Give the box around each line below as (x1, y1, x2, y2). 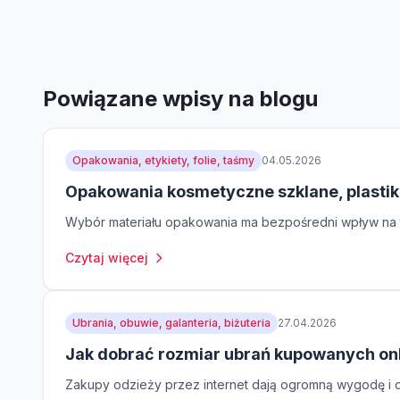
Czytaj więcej (65, 249, 148, 265)
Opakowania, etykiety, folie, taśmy (72, 153, 254, 167)
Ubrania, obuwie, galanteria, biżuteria (72, 315, 271, 329)
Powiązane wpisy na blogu (43, 85, 318, 112)
